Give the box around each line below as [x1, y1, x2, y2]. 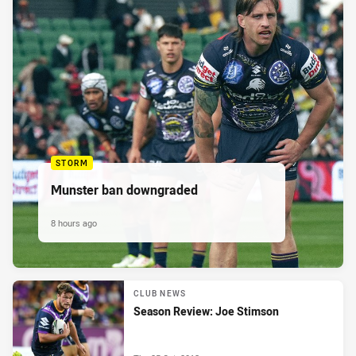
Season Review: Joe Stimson [133, 304, 279, 319]
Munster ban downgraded [51, 181, 198, 199]
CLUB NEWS [133, 288, 187, 300]
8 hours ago [51, 217, 97, 230]
